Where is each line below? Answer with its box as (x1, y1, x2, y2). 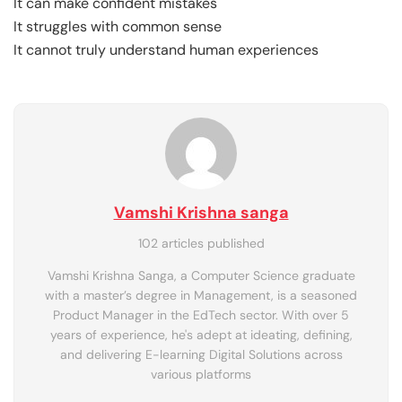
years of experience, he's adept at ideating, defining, (49, 327, 353, 344)
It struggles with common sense (13, 17, 222, 37)
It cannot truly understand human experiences (13, 40, 319, 60)
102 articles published (137, 235, 265, 252)
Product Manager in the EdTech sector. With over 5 (53, 307, 349, 324)
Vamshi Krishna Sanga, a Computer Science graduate (47, 267, 355, 284)
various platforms (151, 366, 251, 383)
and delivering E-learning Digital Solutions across (59, 346, 343, 363)
